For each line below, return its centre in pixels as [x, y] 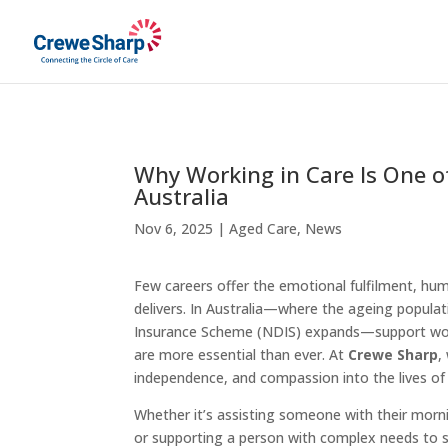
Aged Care [263, 228]
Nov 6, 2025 [174, 228]
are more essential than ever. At [241, 355]
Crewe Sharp [393, 355]
